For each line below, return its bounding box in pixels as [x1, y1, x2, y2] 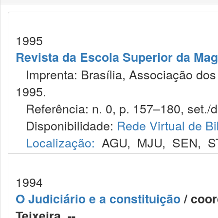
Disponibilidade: [16, 116, 117, 134]
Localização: [26, 133, 95, 151]
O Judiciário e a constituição [16, 190, 181, 207]
